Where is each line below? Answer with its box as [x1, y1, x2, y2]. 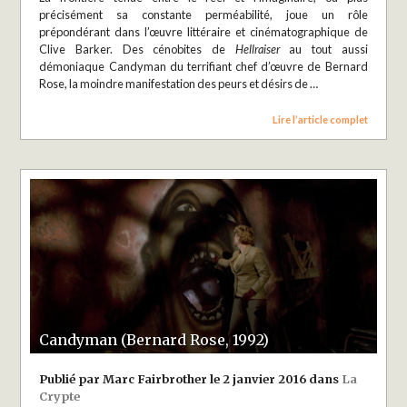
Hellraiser [234, 42, 280, 56]
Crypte [39, 388, 81, 403]
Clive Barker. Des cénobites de [39, 42, 235, 56]
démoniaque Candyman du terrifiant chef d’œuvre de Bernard [39, 59, 368, 74]
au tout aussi [279, 42, 368, 56]
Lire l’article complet [272, 113, 368, 125]
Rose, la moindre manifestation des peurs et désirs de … [39, 76, 319, 91]
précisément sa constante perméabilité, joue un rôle [39, 7, 368, 22]
